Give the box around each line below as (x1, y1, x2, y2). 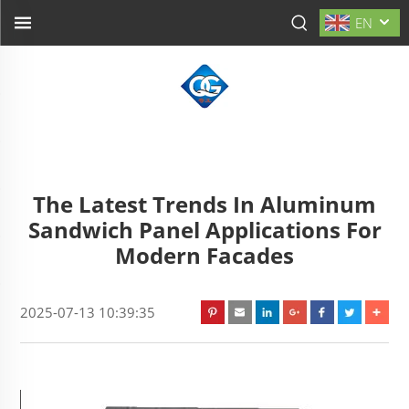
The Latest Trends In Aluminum (33, 189, 376, 219)
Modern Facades (115, 240, 294, 270)
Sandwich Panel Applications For (27, 215, 382, 245)
